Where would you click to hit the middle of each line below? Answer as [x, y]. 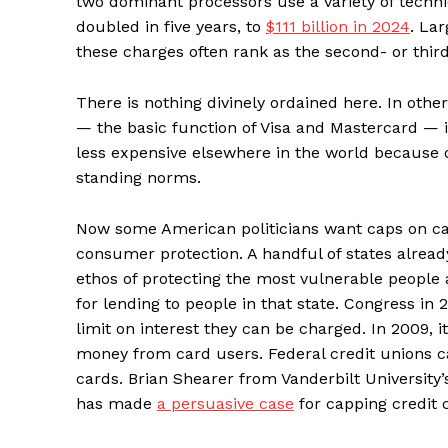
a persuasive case [225, 404]
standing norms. [138, 178]
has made [116, 404]
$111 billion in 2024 [338, 27]
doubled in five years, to [171, 27]
